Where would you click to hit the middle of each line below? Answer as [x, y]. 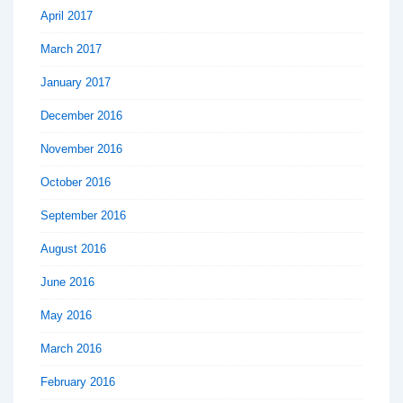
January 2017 [76, 82]
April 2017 [67, 15]
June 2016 [67, 282]
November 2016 [81, 148]
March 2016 [71, 348]
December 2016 [81, 115]
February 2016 [78, 381]
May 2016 [66, 315]
